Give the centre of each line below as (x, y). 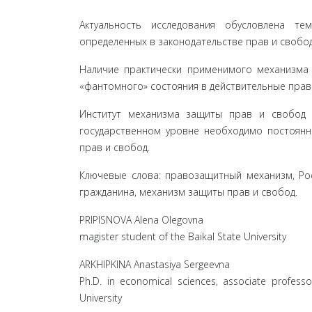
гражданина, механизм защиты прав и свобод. (188, 192)
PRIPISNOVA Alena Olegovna (141, 220)
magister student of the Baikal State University (183, 236)
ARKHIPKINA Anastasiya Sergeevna (155, 264)
